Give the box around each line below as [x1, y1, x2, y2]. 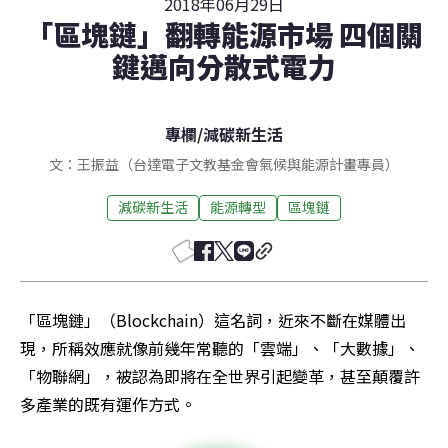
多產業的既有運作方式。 [20, 391, 196, 416]
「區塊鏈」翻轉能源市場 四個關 [25, 13, 423, 54]
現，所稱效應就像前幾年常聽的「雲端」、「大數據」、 [20, 335, 420, 360]
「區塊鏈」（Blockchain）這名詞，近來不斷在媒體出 [20, 307, 406, 332]
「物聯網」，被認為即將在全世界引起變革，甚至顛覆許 [20, 363, 420, 388]
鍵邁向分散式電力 [112, 45, 336, 86]
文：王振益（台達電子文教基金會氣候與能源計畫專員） [49, 153, 399, 174]
